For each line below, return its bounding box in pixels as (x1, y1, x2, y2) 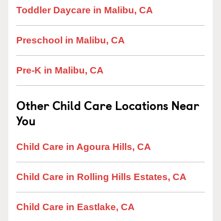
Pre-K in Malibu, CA (16, 65, 104, 75)
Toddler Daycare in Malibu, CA (16, 5, 153, 15)
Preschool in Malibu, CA (16, 35, 125, 45)
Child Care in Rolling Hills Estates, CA (16, 172, 186, 182)
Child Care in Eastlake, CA (16, 202, 135, 212)
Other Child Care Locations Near (16, 96, 199, 114)
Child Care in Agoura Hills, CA (16, 142, 151, 152)
